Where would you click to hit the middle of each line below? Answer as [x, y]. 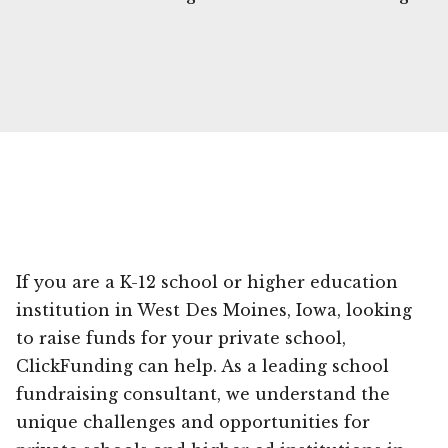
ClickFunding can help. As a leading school [202, 365]
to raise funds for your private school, [181, 337]
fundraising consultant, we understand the [203, 393]
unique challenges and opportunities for [193, 421]
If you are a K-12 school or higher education [207, 281]
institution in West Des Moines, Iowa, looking [214, 309]
